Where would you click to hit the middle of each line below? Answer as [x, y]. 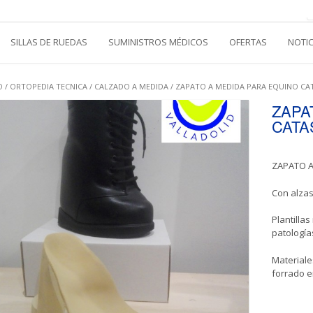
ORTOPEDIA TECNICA [49, 86]
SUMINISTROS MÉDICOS [158, 42]
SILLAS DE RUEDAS [49, 42]
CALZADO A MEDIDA [131, 86]
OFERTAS [248, 42]
